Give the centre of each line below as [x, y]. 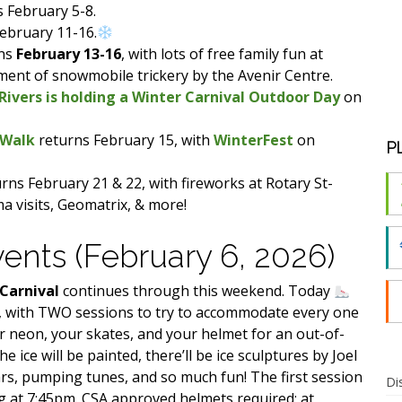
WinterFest [254, 140]
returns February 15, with [125, 140]
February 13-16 [69, 53]
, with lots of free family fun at [223, 53]
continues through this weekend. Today [195, 290]
